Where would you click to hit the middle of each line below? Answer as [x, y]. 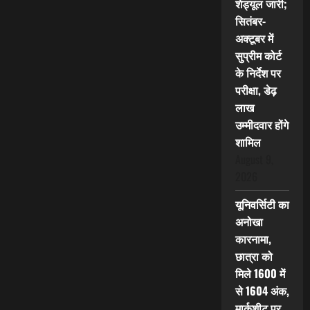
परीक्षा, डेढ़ [256, 90]
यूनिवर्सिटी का [262, 204]
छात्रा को [254, 256]
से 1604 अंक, [262, 291]
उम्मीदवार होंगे [262, 125]
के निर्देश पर [258, 73]
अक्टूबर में [254, 38]
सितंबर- [250, 21]
